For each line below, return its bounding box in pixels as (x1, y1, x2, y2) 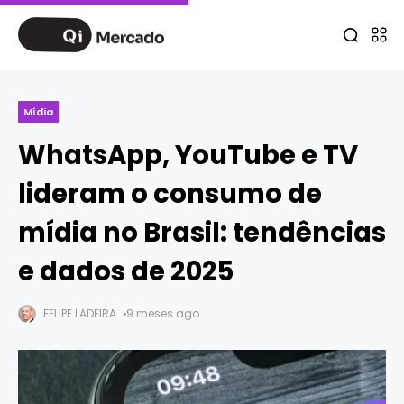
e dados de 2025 (18, 253, 234, 289)
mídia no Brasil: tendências (18, 215, 386, 251)
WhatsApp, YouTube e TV (18, 137, 358, 173)
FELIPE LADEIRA (43, 306, 116, 321)
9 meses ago (126, 306, 199, 321)
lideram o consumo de (18, 176, 322, 212)
